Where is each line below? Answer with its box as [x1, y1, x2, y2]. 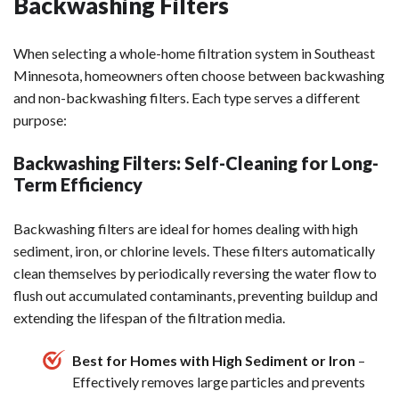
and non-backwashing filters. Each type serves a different [13, 89, 360, 107]
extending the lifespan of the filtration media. [13, 309, 285, 327]
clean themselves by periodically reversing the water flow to [13, 265, 377, 282]
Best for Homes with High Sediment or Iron [72, 352, 358, 370]
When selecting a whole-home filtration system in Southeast [13, 45, 375, 62]
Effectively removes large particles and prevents [72, 373, 365, 391]
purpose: [13, 111, 67, 129]
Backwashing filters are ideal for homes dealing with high [13, 220, 358, 238]
